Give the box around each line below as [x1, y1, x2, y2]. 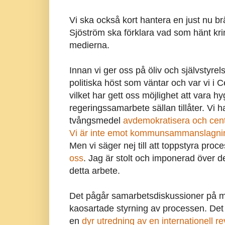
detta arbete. [69, 166, 120, 176]
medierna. [69, 40, 109, 51]
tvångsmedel [69, 116, 123, 126]
